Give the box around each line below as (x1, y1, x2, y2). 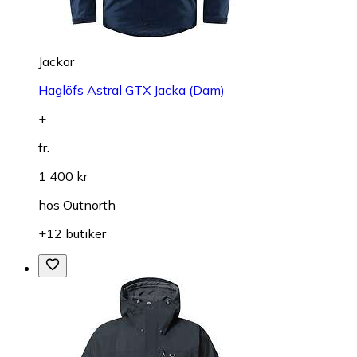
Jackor (38, 53, 74, 70)
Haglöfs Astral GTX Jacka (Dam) (38, 82, 225, 99)
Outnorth (63, 197, 116, 214)
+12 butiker (38, 226, 106, 242)
